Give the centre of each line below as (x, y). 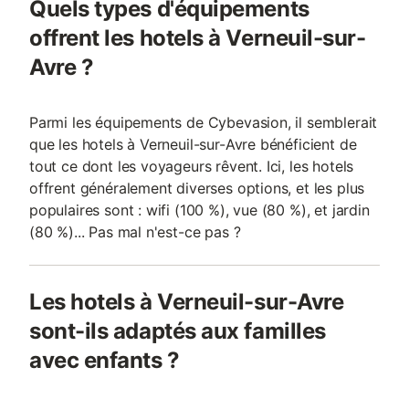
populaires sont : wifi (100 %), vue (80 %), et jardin (199, 210)
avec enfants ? (105, 360)
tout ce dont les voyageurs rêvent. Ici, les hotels (192, 166)
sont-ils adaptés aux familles (178, 331)
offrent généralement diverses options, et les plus (197, 188)
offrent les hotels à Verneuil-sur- (198, 38)
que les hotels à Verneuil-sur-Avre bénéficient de (193, 144)
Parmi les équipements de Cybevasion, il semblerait (204, 122)
